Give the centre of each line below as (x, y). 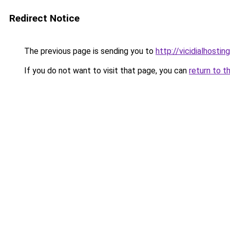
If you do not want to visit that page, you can (106, 71)
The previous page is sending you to (89, 51)
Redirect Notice (44, 18)
